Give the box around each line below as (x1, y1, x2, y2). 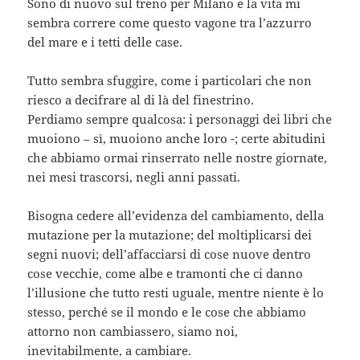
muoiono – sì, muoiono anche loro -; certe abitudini (27, 129, 326, 146)
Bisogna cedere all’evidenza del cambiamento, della (27, 207, 325, 223)
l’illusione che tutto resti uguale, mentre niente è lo (27, 284, 325, 301)
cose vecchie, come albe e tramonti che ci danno (27, 264, 304, 281)
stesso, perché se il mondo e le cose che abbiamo (27, 303, 307, 320)
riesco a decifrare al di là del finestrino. (27, 91, 255, 108)
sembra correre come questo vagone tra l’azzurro (27, 14, 313, 31)
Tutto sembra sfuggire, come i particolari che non (27, 72, 313, 88)
